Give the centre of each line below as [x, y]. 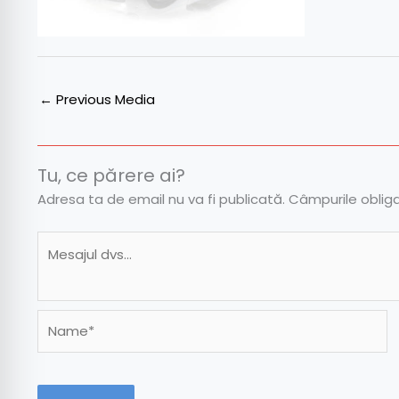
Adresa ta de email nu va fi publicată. [161, 199]
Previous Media [104, 100]
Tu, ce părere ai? [111, 176]
